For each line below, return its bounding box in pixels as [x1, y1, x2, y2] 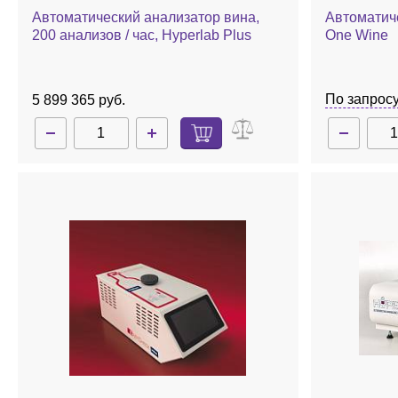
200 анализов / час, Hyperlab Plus [32, 28, 251, 43]
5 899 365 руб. [32, 92, 125, 107]
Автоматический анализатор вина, [32, 10, 259, 25]
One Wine [324, 28, 388, 43]
